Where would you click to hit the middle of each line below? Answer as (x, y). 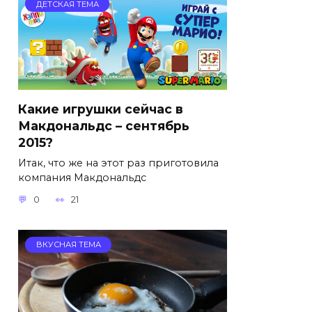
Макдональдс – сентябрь (104, 125)
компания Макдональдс (82, 177)
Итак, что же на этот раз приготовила (118, 163)
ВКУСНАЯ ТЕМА (68, 245)
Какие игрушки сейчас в (101, 109)
